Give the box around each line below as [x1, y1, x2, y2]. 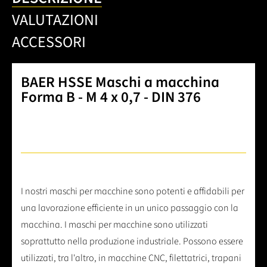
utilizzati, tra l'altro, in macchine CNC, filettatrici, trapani [21, 252, 241, 265]
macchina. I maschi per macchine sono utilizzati [21, 218, 208, 232]
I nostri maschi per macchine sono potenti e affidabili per [21, 185, 244, 198]
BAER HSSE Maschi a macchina [21, 72, 219, 94]
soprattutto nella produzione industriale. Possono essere [21, 235, 243, 249]
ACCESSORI [12, 31, 86, 54]
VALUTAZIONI [12, 9, 98, 32]
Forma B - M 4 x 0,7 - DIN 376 [21, 86, 201, 108]
